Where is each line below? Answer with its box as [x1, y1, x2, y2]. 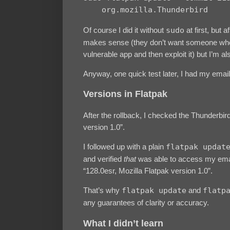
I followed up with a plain [83, 142, 166, 151]
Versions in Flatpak [83, 89, 167, 100]
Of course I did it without [83, 25, 166, 34]
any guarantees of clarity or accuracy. [83, 198, 209, 207]
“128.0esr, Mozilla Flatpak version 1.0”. [83, 166, 213, 176]
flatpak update [122, 186, 186, 196]
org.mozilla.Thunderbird [83, 5, 208, 15]
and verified [83, 155, 124, 164]
